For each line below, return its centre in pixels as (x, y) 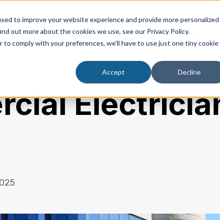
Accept (113, 72)
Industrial (183, 35)
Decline (189, 72)
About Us (124, 35)
